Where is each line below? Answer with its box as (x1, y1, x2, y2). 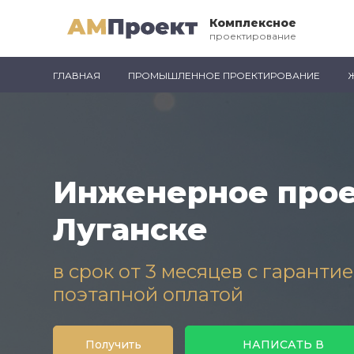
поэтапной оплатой (53, 283, 244, 306)
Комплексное (209, 16, 296, 30)
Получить (85, 337, 141, 352)
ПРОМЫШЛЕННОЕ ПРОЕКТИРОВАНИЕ (128, 70, 321, 81)
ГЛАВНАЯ (53, 70, 101, 81)
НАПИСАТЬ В (242, 337, 324, 352)
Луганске (53, 211, 209, 248)
